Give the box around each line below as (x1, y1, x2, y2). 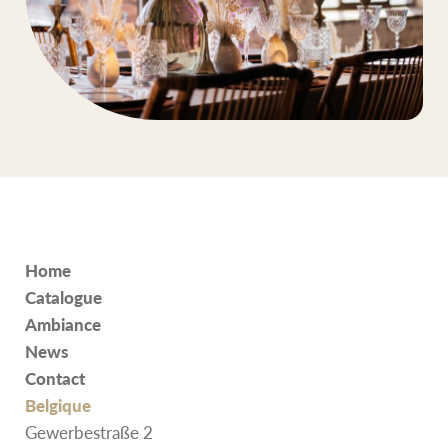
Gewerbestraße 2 (25, 419, 153, 444)
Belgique (25, 392, 91, 417)
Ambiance (25, 311, 101, 336)
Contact (25, 365, 85, 390)
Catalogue (25, 284, 102, 309)
